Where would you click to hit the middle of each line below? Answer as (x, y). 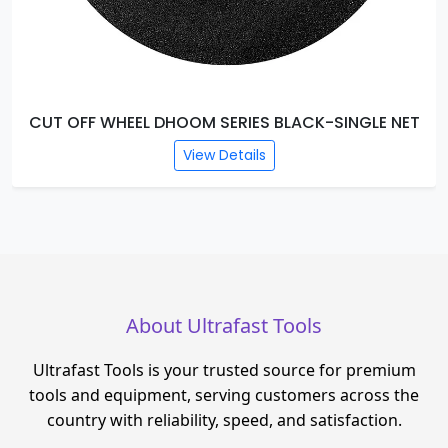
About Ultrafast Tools (224, 325)
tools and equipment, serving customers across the (224, 395)
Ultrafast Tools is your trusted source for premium (224, 370)
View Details (372, 155)
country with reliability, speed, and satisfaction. (224, 420)
